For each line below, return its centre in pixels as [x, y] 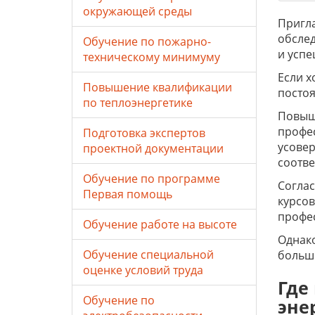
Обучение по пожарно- [147, 41]
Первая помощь [128, 194]
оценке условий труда [143, 270]
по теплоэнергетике [138, 103]
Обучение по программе [152, 179]
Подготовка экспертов [144, 133]
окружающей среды [137, 11]
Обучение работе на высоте [160, 224]
